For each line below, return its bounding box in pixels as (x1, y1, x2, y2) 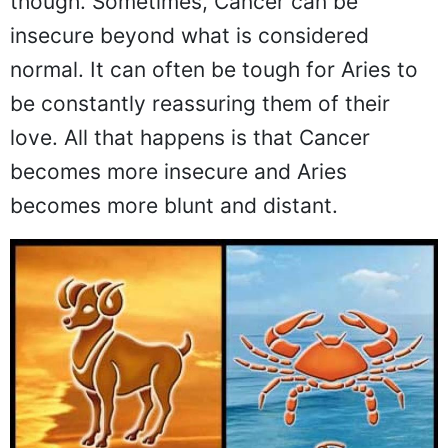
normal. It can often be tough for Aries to (10, 57, 418, 83)
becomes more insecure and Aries (10, 159, 347, 185)
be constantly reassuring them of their (10, 91, 390, 117)
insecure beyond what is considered (10, 23, 369, 49)
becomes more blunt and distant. (10, 193, 338, 219)
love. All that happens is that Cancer (10, 125, 370, 151)
